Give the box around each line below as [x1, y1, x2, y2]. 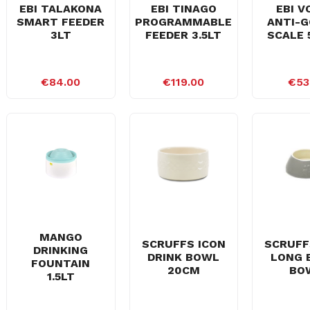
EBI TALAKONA [19, 1, 102, 15]
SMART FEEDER [17, 15, 105, 28]
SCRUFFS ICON [141, 237, 226, 250]
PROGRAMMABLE [135, 15, 232, 28]
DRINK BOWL [147, 250, 220, 264]
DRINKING [33, 244, 89, 257]
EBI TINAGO [150, 1, 217, 15]
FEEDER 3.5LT [145, 28, 222, 42]
